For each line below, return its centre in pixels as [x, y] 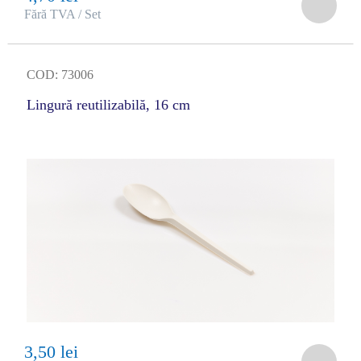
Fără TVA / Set [62, 14]
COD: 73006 [60, 75]
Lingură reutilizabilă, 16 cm [108, 105]
